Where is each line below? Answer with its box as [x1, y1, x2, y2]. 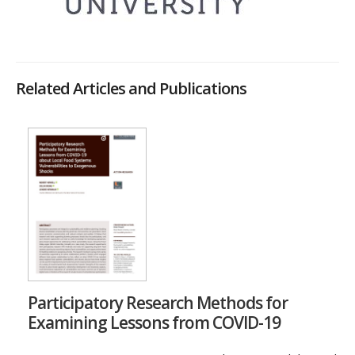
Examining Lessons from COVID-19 [28, 311, 281, 334]
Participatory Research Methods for [28, 291, 288, 314]
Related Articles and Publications [16, 78, 246, 100]
